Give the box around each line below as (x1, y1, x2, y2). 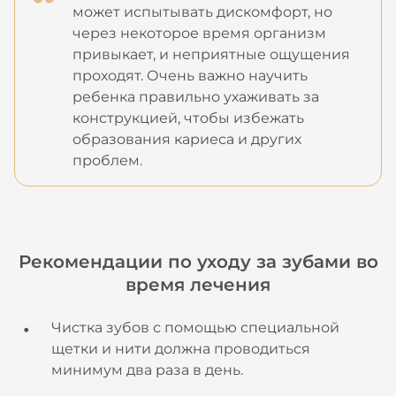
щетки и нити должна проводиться (51, 340, 310, 357)
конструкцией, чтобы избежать (72, 110, 304, 126)
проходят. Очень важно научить (72, 67, 308, 84)
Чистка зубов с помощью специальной (51, 319, 339, 336)
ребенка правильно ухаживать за (72, 88, 319, 105)
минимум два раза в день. (51, 362, 243, 378)
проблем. (72, 152, 142, 169)
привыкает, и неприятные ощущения (72, 46, 350, 63)
